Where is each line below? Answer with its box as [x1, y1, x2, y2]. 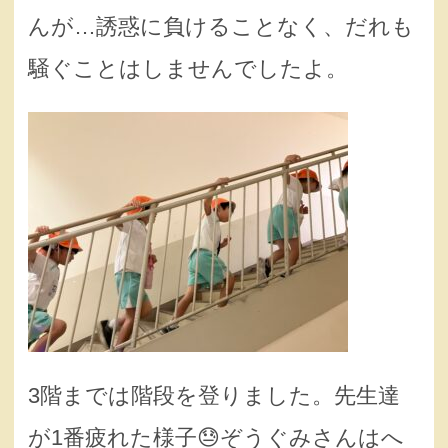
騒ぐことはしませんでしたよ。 [28, 56, 348, 82]
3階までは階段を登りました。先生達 [28, 382, 400, 408]
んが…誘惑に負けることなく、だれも [28, 14, 414, 40]
